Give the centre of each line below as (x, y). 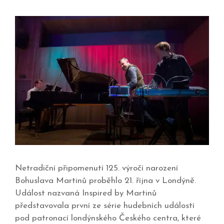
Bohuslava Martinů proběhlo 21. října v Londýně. (105, 181)
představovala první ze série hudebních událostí (105, 206)
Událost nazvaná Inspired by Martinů (86, 193)
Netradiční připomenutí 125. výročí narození (96, 168)
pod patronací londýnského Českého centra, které (108, 218)
